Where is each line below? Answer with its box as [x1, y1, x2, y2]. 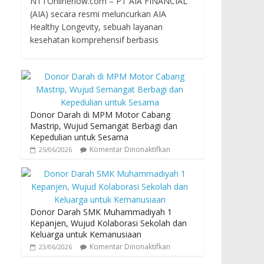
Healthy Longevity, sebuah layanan [30, 21, 163, 32]
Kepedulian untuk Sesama [30, 131, 128, 143]
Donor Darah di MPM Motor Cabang [30, 108, 170, 120]
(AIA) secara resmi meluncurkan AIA [30, 8, 166, 19]
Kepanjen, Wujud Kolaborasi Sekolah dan [30, 217, 187, 229]
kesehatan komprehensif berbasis [30, 34, 159, 45]
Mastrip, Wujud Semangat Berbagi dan [30, 120, 177, 131]
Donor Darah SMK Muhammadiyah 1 [30, 206, 172, 217]
